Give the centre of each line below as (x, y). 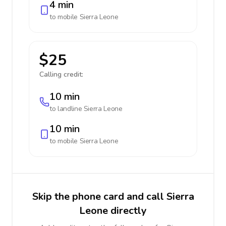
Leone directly (113, 211)
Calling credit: (61, 74)
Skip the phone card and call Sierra (113, 196)
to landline (67, 109)
